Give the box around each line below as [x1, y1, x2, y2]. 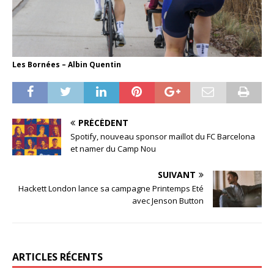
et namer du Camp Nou [70, 143, 156, 155]
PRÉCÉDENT [78, 117, 128, 129]
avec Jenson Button [132, 195, 204, 207]
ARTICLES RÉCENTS [12, 250, 103, 264]
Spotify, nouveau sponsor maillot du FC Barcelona [70, 131, 255, 143]
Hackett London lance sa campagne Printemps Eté [18, 183, 204, 194]
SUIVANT [158, 169, 196, 181]
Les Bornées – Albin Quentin [12, 59, 121, 70]
